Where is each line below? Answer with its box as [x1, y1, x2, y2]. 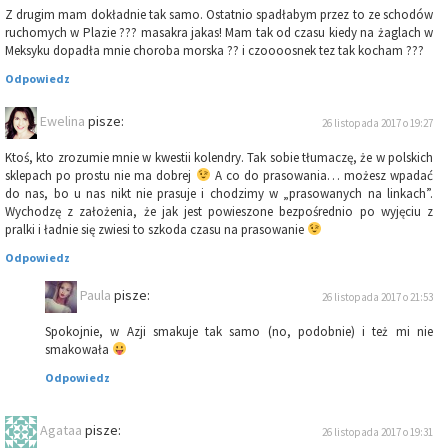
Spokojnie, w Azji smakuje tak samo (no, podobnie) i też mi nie [45, 323, 433, 341]
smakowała [45, 341, 112, 359]
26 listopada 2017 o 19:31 [322, 425, 433, 440]
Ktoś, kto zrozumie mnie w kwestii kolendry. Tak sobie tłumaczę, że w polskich [5, 149, 433, 167]
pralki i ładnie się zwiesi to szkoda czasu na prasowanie [5, 221, 307, 239]
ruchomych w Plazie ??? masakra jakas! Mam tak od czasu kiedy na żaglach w [5, 24, 433, 42]
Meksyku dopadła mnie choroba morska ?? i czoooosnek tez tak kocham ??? [5, 42, 424, 60]
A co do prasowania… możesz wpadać [210, 167, 433, 185]
